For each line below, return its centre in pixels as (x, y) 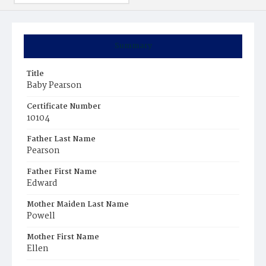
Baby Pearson (54, 85)
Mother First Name (63, 237)
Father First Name (62, 172)
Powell (41, 216)
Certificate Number (64, 107)
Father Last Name (61, 139)
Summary (133, 46)
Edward (42, 183)
